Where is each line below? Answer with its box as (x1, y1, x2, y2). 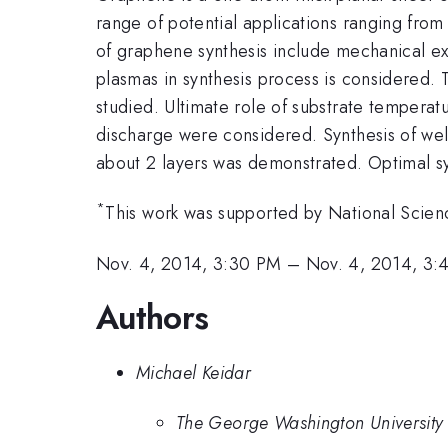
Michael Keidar (136, 359, 252, 386)
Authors (96, 294, 209, 342)
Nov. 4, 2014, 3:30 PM (96, 250, 282, 277)
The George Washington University (176, 410, 444, 437)
